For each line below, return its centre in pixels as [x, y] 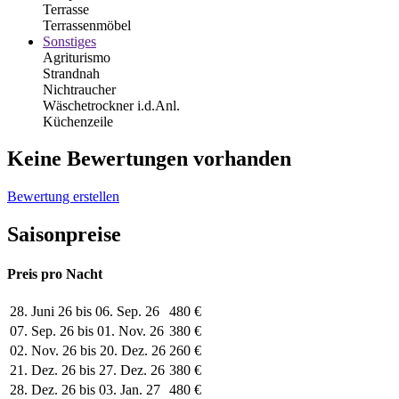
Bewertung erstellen [63, 197]
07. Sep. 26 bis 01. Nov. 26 [87, 330]
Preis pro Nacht [55, 273]
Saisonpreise [64, 235]
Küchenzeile [78, 121]
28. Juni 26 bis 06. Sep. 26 [85, 311]
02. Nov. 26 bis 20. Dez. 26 [88, 350]
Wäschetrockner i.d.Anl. [111, 105]
